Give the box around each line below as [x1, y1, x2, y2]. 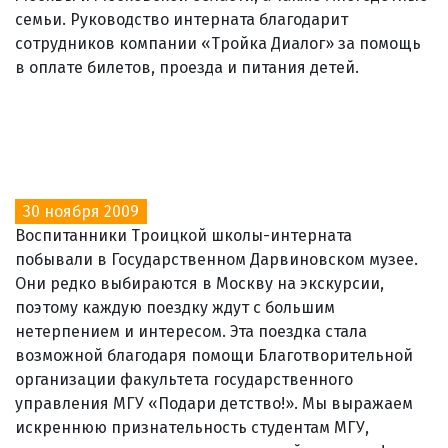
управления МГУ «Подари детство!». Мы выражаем [15, 393, 413, 413]
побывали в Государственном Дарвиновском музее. [15, 249, 418, 269]
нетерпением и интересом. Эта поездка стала [15, 321, 367, 341]
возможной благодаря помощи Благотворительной [15, 345, 413, 365]
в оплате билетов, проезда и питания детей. [15, 57, 359, 77]
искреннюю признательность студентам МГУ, [15, 417, 369, 437]
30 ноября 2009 [23, 201, 139, 221]
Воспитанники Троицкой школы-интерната [15, 225, 352, 245]
